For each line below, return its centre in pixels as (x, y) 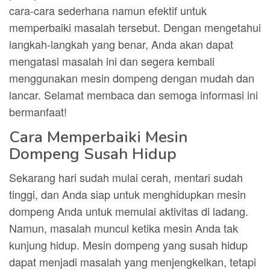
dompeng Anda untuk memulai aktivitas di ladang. (129, 211)
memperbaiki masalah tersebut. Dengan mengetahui (135, 27)
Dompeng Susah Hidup (93, 154)
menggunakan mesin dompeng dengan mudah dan (132, 78)
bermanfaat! (38, 111)
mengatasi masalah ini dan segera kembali (112, 61)
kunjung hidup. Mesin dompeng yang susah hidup (128, 245)
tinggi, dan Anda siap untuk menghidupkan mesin (127, 194)
